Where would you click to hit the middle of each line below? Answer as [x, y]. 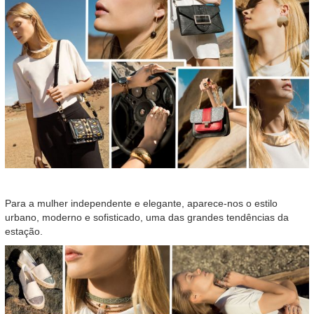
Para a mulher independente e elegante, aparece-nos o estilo [141, 204]
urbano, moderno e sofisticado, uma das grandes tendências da [147, 218]
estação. [24, 232]
